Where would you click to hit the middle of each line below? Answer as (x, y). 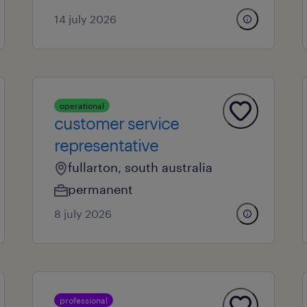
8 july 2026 (83, 213)
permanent (100, 189)
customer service (116, 123)
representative (106, 145)
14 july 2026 (85, 19)
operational (82, 106)
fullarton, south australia (140, 167)
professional (83, 300)
